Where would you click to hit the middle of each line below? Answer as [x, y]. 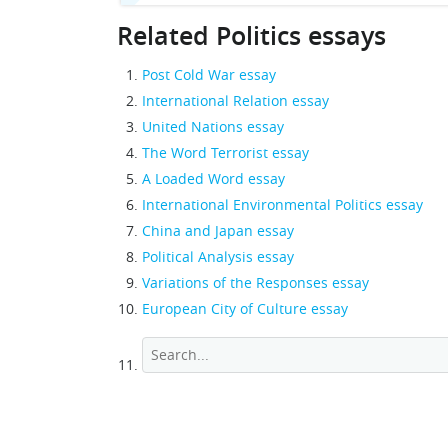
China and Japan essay [218, 230]
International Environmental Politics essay [282, 204]
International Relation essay [235, 100]
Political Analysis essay [218, 256]
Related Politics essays [251, 36]
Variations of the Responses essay [255, 282]
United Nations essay [213, 126]
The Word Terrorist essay [225, 152]
